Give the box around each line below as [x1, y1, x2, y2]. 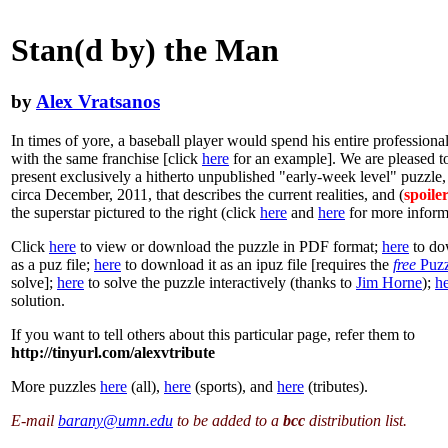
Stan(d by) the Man [11, 32, 279, 69]
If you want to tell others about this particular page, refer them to [11, 325, 415, 343]
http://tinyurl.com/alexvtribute [11, 343, 215, 361]
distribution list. [305, 411, 407, 429]
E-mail [11, 411, 58, 429]
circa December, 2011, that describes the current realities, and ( [11, 185, 404, 203]
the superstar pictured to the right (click [11, 203, 260, 221]
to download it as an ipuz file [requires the [121, 255, 393, 273]
